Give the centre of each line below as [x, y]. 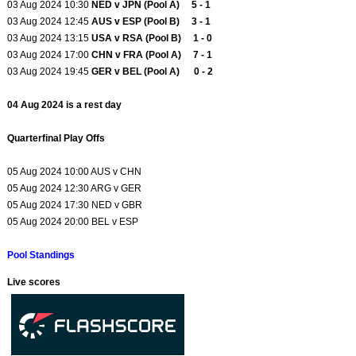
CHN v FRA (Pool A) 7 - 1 [152, 55]
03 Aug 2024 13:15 [50, 39]
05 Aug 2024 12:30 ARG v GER [75, 189]
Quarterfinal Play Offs [56, 139]
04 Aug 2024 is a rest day [65, 105]
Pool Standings [41, 255]
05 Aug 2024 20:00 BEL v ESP [73, 222]
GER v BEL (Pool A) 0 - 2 [153, 72]
